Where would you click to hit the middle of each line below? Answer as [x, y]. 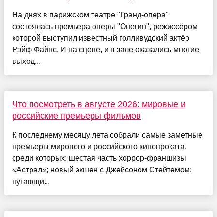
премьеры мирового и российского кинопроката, [99, 146]
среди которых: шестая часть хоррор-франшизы [99, 158]
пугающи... [31, 181]
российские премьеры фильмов [76, 116]
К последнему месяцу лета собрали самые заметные [107, 135]
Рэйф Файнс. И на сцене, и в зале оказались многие [105, 49]
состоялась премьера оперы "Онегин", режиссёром [105, 26]
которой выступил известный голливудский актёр [101, 38]
